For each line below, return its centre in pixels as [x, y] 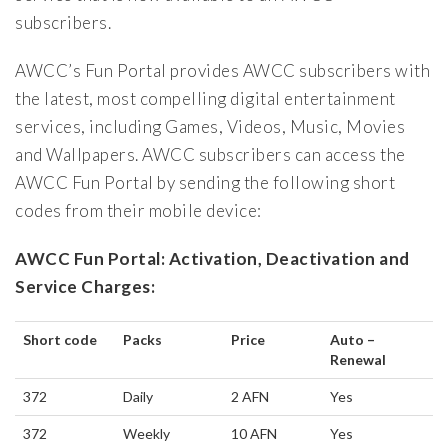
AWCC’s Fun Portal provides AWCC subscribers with [222, 71]
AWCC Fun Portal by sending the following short [205, 183]
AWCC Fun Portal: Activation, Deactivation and [212, 259]
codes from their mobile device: [138, 211]
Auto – [352, 340]
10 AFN [254, 434]
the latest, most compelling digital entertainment [205, 99]
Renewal [358, 360]
